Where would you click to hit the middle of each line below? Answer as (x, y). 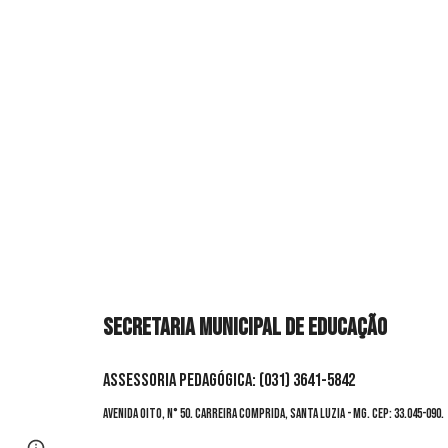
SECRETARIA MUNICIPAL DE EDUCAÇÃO (244, 327)
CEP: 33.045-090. (407, 414)
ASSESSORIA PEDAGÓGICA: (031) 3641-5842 (228, 380)
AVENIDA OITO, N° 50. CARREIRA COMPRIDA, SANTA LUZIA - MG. (236, 414)
